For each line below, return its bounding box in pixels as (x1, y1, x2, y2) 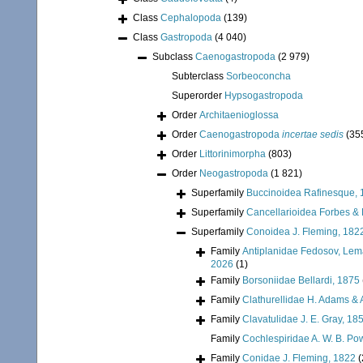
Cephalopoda (160, 12, 221, 24)
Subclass (152, 51, 195, 63)
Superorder (172, 90, 224, 102)
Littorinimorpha (199, 148, 266, 160)
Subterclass (172, 70, 226, 83)
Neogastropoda (199, 168, 268, 180)
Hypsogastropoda (224, 90, 303, 102)
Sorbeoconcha (226, 70, 291, 83)
